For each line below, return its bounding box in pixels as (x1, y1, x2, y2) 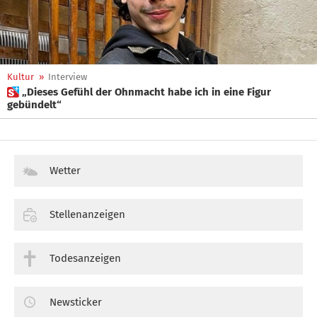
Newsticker (50, 295, 102, 309)
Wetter (50, 164, 81, 177)
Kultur (7, 71, 34, 82)
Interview (48, 71, 87, 82)
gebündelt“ (7, 98, 62, 111)
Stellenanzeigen (50, 207, 125, 221)
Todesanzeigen (50, 251, 121, 265)
